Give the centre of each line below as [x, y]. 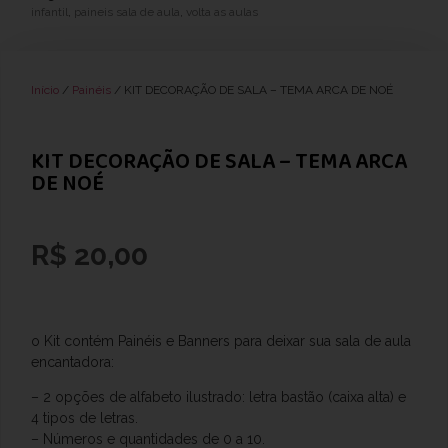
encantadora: [72, 361]
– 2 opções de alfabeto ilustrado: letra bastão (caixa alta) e [218, 397]
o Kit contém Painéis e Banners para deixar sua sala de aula [221, 340]
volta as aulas [222, 11]
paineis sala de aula [127, 11]
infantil [49, 11]
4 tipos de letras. [84, 418]
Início [45, 89]
